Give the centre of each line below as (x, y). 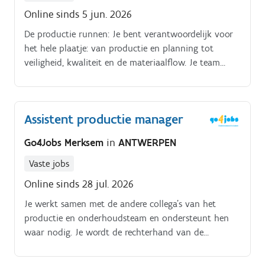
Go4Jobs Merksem (65, 143)
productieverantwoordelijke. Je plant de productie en (131, 247)
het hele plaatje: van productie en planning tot (119, 48)
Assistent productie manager (104, 119)
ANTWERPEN (147, 143)
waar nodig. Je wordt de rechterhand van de (114, 232)
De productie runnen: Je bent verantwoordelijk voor (129, 34)
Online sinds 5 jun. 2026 (78, 14)
